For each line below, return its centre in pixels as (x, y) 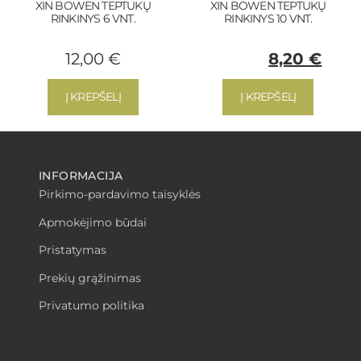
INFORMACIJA (81, 176)
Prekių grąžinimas (90, 278)
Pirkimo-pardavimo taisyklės (120, 195)
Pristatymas (73, 250)
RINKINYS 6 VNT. (93, 19)
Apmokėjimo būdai (93, 222)
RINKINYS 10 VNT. (268, 19)
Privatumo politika (91, 305)
